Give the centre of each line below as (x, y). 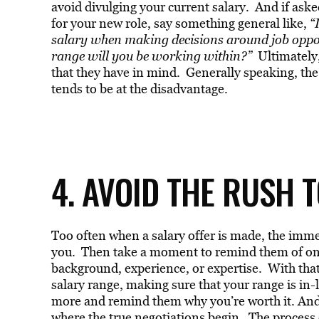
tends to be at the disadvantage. (139, 89)
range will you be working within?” (151, 56)
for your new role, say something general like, (179, 23)
